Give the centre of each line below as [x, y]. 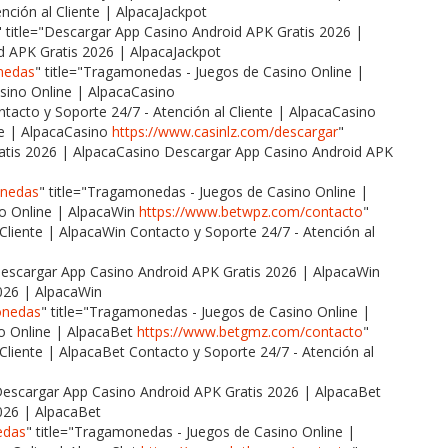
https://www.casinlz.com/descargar [225, 131]
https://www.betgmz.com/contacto [250, 331]
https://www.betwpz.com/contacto [251, 211]
